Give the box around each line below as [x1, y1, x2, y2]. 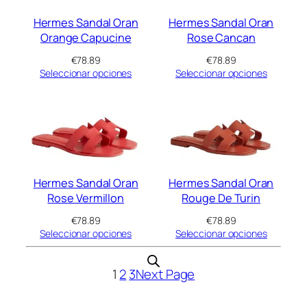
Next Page [136, 265, 195, 284]
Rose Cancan [186, 30, 256, 46]
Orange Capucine [40, 30, 132, 46]
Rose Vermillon [47, 190, 125, 206]
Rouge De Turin [182, 190, 261, 206]
